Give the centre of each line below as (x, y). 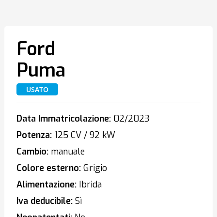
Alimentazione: (46, 185)
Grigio (94, 168)
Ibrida (89, 185)
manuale (66, 152)
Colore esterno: (48, 168)
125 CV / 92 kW (83, 135)
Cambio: (32, 152)
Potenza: (34, 135)
